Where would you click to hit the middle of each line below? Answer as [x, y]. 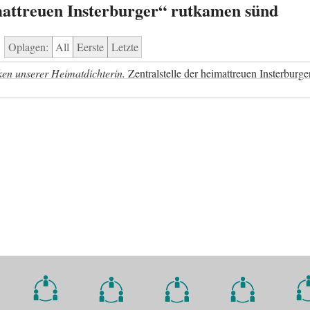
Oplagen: [28, 47]
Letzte [125, 47]
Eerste [90, 47]
